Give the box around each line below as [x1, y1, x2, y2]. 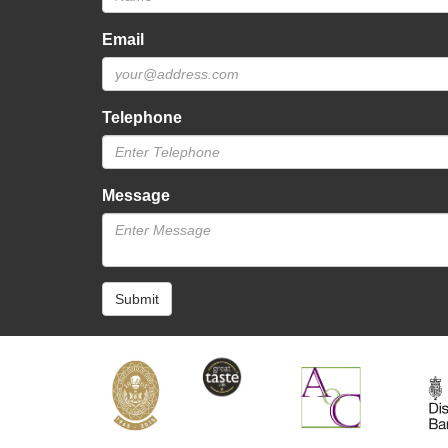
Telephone [102, 108, 182, 126]
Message [102, 186, 170, 204]
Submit [115, 290, 159, 307]
